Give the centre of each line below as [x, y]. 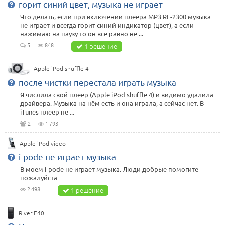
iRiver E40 [30, 213]
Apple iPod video [42, 143]
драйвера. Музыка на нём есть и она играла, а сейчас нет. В [112, 103]
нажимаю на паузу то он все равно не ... [82, 34]
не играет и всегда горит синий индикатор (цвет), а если [107, 25]
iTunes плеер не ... [47, 111]
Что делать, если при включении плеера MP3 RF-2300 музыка [116, 17]
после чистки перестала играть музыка [97, 82]
